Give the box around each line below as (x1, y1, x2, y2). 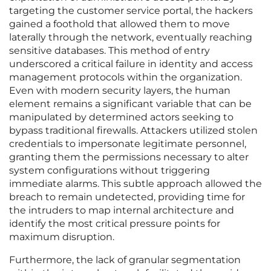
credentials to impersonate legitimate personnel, (9, 138, 246, 150)
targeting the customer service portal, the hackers (9, 5, 253, 17)
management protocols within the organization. (9, 71, 242, 83)
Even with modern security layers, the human (9, 85, 230, 97)
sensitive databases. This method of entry (9, 45, 210, 57)
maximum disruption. (9, 231, 114, 243)
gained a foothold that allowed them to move (9, 18, 230, 30)
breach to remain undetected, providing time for (9, 191, 245, 203)
